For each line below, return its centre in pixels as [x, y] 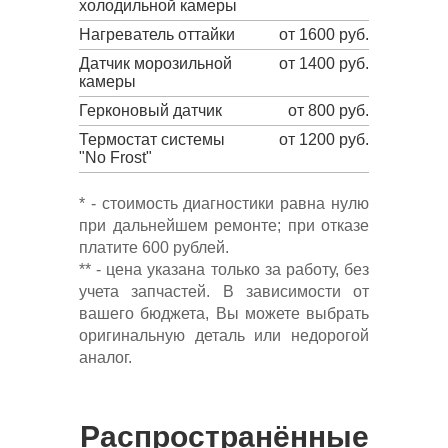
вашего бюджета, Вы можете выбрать [224, 313]
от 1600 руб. [324, 34]
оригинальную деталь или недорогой [224, 335]
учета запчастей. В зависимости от [224, 291]
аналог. [105, 357]
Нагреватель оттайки [157, 34]
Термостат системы [152, 139]
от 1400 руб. [324, 63]
